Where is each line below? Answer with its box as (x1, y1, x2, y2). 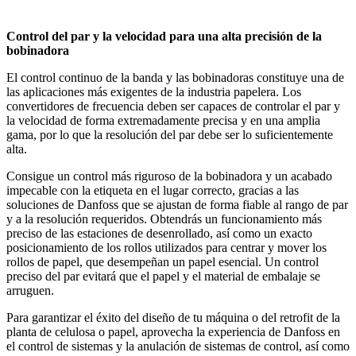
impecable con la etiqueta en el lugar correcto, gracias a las (6, 184, 299, 198)
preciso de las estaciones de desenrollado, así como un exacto (6, 226, 312, 241)
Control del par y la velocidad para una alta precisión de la (6, 29, 322, 44)
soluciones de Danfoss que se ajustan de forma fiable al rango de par (6, 198, 348, 212)
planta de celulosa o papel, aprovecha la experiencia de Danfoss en (6, 325, 340, 339)
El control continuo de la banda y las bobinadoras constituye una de (6, 71, 344, 85)
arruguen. (6, 284, 54, 298)
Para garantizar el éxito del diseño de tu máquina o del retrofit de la (6, 311, 340, 325)
